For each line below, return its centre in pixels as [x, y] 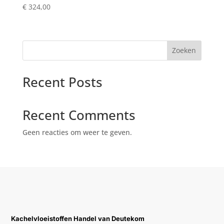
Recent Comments [79, 115]
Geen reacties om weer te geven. [77, 132]
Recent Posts [62, 82]
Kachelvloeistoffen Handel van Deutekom [78, 218]
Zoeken [184, 50]
